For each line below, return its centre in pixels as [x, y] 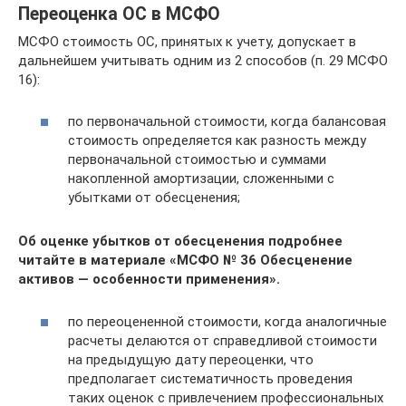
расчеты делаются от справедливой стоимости [222, 340]
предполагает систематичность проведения [210, 378]
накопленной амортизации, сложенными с [201, 179]
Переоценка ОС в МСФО [119, 14]
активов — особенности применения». [149, 279]
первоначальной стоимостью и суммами [197, 159]
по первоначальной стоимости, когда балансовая [227, 121]
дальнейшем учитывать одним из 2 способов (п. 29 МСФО [203, 60]
